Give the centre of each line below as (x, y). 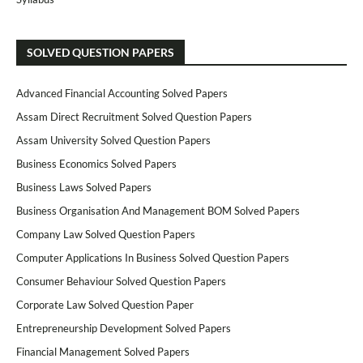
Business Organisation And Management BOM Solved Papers (158, 211)
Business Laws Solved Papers (84, 187)
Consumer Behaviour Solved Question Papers (121, 281)
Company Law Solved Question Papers (106, 234)
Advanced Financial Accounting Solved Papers (122, 93)
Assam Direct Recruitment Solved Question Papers (134, 117)
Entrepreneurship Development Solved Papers (124, 328)
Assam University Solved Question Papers (113, 140)
